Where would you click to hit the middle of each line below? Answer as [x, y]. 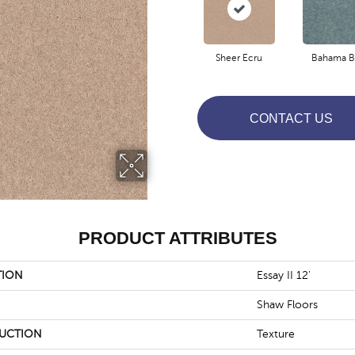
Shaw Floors [287, 305]
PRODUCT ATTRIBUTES [177, 238]
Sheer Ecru [239, 58]
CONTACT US [291, 118]
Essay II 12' [284, 275]
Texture [276, 334]
